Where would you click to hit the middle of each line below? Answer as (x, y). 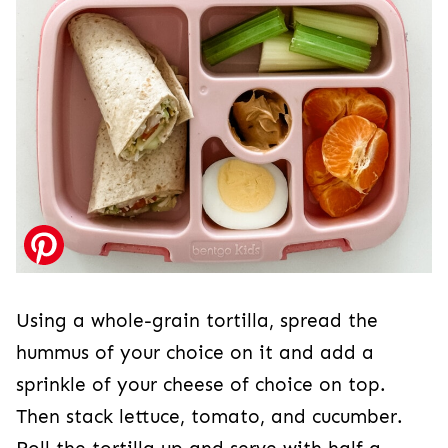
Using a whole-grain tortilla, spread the (197, 321)
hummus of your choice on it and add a (195, 353)
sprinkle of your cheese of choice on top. (201, 385)
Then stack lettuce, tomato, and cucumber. (209, 417)
